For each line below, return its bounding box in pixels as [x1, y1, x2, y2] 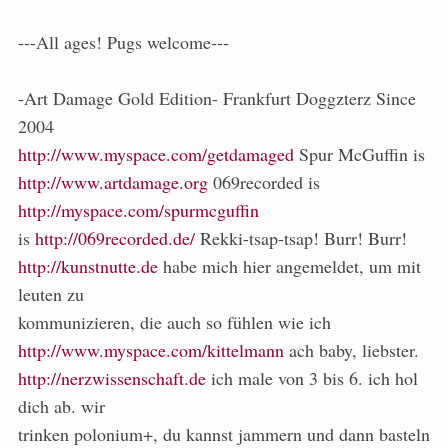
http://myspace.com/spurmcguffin [18, 198, 259, 223]
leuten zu [18, 282, 84, 307]
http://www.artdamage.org [18, 170, 208, 195]
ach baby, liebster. [284, 338, 419, 363]
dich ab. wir [18, 394, 105, 419]
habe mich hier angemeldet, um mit [158, 254, 421, 279]
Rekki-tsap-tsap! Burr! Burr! [195, 226, 407, 251]
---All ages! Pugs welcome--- [18, 30, 229, 55]
